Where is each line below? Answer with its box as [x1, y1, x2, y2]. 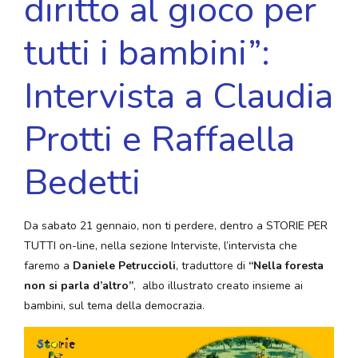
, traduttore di [176, 258, 249, 274]
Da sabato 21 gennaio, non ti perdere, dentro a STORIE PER [24, 218, 328, 234]
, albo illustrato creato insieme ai [133, 278, 303, 294]
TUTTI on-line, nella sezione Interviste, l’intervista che [24, 238, 297, 254]
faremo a [24, 258, 73, 274]
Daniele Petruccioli [73, 258, 176, 274]
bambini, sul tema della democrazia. [24, 298, 205, 314]
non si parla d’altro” [24, 278, 133, 294]
